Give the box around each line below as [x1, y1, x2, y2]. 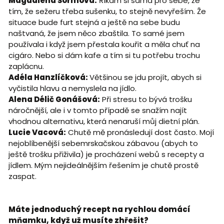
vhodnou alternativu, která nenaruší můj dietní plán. [8, 115, 199, 126]
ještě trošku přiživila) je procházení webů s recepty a [8, 148, 204, 159]
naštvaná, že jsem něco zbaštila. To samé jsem [8, 27, 184, 38]
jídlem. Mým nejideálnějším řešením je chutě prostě [8, 159, 198, 170]
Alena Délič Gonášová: [8, 93, 100, 104]
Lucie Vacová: [8, 126, 66, 137]
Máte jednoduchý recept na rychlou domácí [8, 203, 190, 214]
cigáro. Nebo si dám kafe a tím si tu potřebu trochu [8, 49, 200, 60]
